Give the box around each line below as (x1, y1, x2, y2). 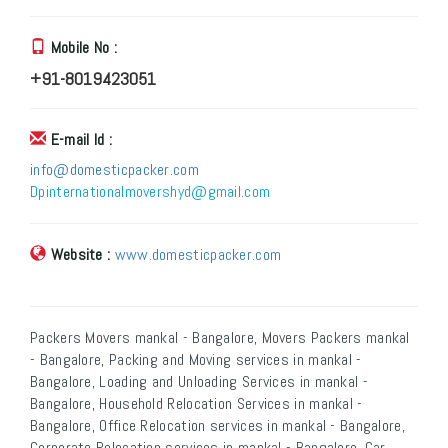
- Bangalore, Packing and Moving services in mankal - (30, 349, 362, 371)
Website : (50, 244, 111, 266)
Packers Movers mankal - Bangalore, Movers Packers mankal (30, 327, 410, 349)
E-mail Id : (50, 129, 112, 151)
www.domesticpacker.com (114, 244, 282, 266)
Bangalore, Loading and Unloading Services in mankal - (30, 371, 368, 393)
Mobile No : (50, 37, 117, 59)
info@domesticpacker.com (30, 159, 199, 181)
